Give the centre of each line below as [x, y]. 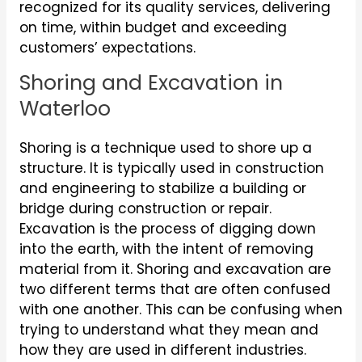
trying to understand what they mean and [168, 330]
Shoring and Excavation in [151, 83]
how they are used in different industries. [162, 350]
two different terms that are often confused [175, 290]
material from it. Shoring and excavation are [175, 269]
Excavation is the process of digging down [167, 229]
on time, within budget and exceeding [153, 28]
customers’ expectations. [107, 48]
